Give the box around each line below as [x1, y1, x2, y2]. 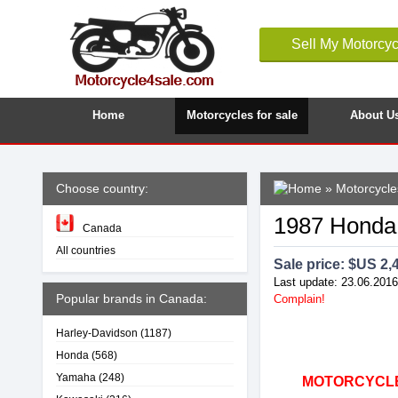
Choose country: [56, 181, 148, 195]
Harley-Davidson [56, 327, 138, 338]
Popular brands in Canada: [56, 291, 207, 306]
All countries [56, 244, 115, 256]
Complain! [274, 292, 325, 306]
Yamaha [56, 371, 96, 383]
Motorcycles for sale [186, 108, 298, 122]
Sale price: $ [274, 257, 356, 272]
